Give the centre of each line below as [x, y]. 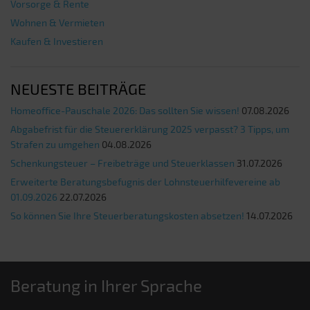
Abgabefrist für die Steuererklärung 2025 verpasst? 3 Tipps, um [150, 129]
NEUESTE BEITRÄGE [78, 88]
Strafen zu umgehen [55, 144]
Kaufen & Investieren [57, 41]
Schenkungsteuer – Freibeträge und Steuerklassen [122, 163]
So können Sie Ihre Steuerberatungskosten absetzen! [127, 215]
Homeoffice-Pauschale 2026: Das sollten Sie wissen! [125, 110]
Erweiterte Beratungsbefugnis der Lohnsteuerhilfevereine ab [145, 181]
